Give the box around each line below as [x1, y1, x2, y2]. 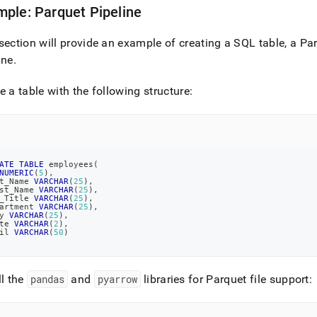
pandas [30, 272, 64, 286]
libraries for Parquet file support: [140, 272, 313, 286]
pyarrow [97, 272, 137, 286]
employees [44, 160, 94, 168]
